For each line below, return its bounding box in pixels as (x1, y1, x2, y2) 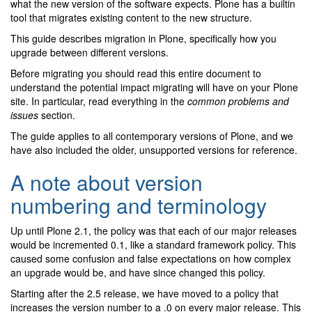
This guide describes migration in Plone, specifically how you (10, 31, 276, 46)
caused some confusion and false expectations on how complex (10, 251, 291, 266)
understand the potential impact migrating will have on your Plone (10, 80, 298, 95)
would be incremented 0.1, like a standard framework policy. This (10, 237, 296, 252)
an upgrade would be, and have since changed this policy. (10, 265, 265, 280)
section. (38, 108, 75, 123)
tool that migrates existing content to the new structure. (10, 10, 252, 25)
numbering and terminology (10, 190, 267, 221)
